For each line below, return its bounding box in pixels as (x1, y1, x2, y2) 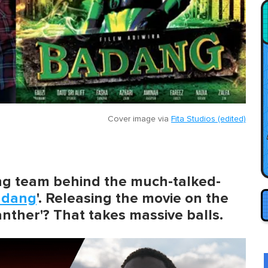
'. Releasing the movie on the (36, 189, 229, 207)
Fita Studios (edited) (171, 114, 246, 123)
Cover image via (108, 114, 171, 123)
